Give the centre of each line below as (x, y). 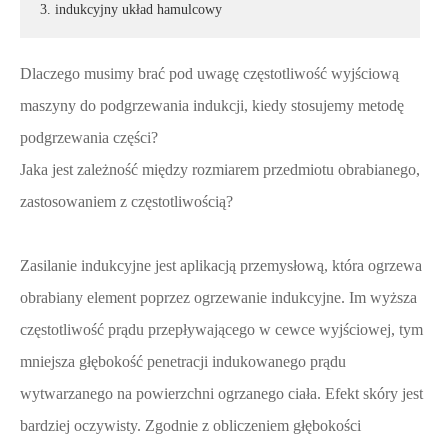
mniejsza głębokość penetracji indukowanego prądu (183, 361)
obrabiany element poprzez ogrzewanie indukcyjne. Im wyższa (218, 297)
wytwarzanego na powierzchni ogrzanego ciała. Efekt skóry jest (221, 393)
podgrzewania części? (89, 137)
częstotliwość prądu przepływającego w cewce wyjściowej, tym (221, 329)
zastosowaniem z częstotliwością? (126, 201)
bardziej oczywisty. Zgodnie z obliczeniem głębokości (190, 425)
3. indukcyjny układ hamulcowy (131, 9)
